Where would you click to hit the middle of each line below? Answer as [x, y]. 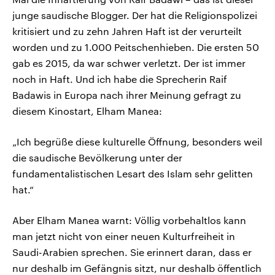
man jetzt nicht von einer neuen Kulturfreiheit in [124, 236]
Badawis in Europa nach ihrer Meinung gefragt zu [127, 95]
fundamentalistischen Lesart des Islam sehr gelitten [133, 174]
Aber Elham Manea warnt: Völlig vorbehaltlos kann [129, 220]
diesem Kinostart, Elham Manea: [87, 111]
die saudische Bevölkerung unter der [97, 158]
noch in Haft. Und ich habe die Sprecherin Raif [120, 79]
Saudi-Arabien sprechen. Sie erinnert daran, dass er [132, 252]
